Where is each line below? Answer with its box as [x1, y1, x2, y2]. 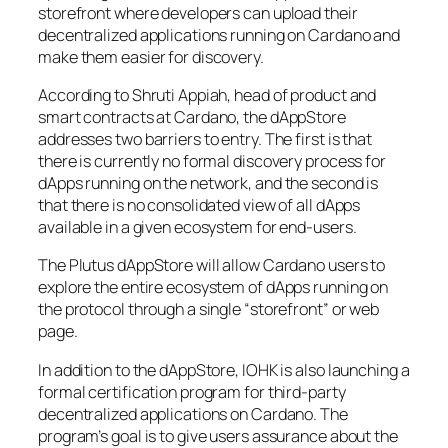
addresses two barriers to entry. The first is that [38, 128, 372, 151]
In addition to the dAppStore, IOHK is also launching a [38, 358, 410, 381]
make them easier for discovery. [38, 45, 264, 68]
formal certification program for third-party [38, 380, 346, 403]
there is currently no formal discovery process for [38, 150, 386, 173]
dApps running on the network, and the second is [38, 172, 379, 195]
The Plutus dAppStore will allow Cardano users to [38, 254, 386, 277]
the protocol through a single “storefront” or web [38, 298, 380, 321]
